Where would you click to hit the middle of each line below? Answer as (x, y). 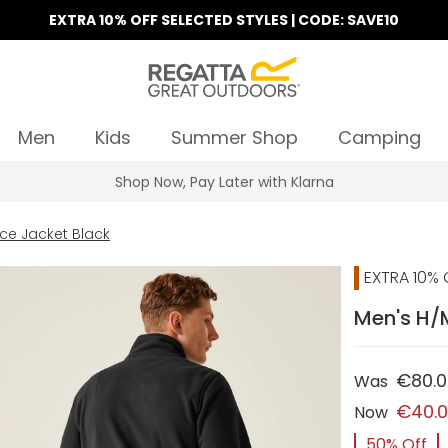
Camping (379, 137)
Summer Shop (234, 137)
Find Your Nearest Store (224, 182)
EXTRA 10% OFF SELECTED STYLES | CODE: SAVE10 (224, 20)
